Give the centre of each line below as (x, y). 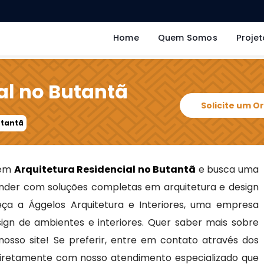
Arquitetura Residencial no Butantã (105, 169)
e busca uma (227, 169)
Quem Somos (187, 38)
